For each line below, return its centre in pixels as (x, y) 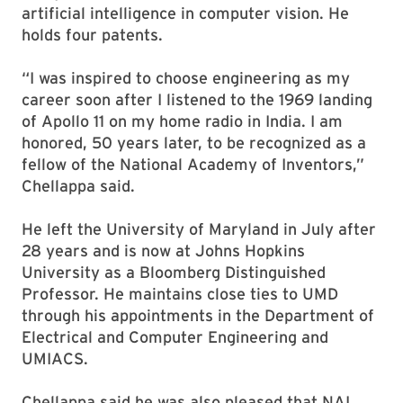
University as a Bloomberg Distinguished (174, 272)
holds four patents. (92, 35)
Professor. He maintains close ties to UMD (180, 294)
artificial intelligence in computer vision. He (185, 13)
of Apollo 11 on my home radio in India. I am (182, 121)
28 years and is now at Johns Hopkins (163, 251)
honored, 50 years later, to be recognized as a (194, 143)
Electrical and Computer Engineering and (175, 337)
